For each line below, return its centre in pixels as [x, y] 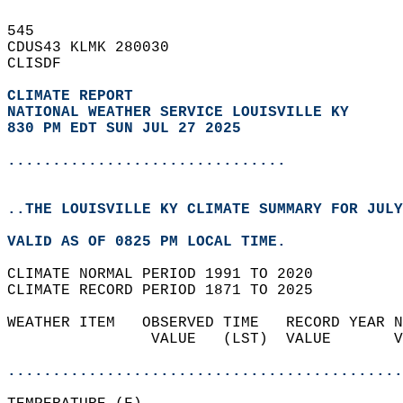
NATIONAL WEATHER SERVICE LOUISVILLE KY [178, 112]
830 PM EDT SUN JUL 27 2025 [124, 129]
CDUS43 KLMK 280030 [97, 48]
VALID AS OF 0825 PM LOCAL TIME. [156, 242]
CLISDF [43, 64]
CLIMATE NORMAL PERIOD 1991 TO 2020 [169, 274]
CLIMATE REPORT [75, 96]
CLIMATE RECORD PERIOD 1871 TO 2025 [169, 291]
